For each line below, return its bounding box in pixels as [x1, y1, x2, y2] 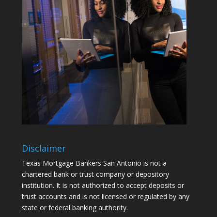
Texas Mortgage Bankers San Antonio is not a [21, 158, 167, 168]
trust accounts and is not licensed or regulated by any [21, 192, 189, 201]
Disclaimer [21, 142, 66, 154]
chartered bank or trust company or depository [21, 170, 169, 179]
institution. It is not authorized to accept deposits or [21, 181, 184, 190]
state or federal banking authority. [21, 203, 128, 212]
